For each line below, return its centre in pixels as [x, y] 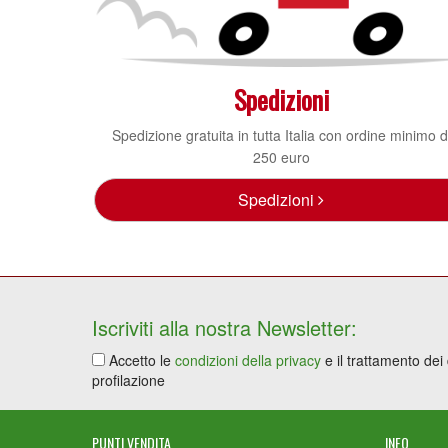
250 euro [281, 157]
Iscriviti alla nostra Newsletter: [224, 327]
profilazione [128, 380]
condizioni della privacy [248, 360]
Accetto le [140, 360]
